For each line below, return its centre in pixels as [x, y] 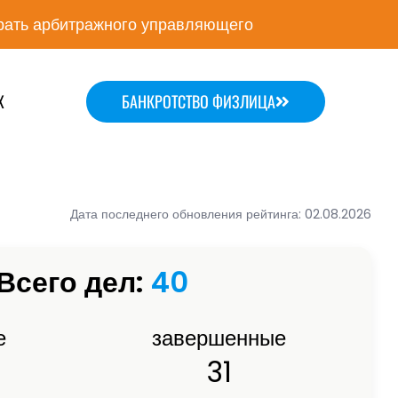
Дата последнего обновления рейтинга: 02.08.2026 [221, 215]
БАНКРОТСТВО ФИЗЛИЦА [198, 101]
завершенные [219, 338]
